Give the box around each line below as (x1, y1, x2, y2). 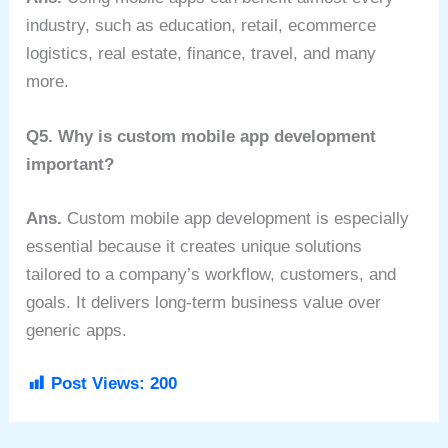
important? (26, 155, 120, 175)
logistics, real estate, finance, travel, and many (26, 44, 377, 64)
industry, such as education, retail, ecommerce (26, 16, 377, 36)
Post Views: (51, 374, 146, 394)
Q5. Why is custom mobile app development (26, 127, 377, 147)
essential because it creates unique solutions (26, 236, 363, 256)
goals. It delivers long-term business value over (26, 292, 382, 312)
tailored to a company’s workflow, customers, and (26, 264, 397, 284)
